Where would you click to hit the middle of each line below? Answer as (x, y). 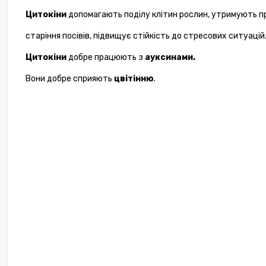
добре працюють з (107, 58)
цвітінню (133, 79)
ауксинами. (170, 58)
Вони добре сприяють (69, 79)
